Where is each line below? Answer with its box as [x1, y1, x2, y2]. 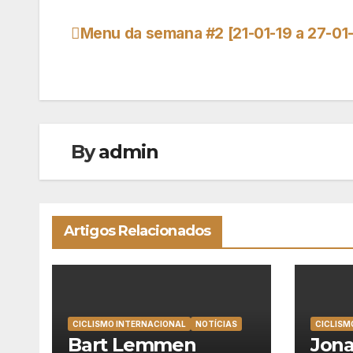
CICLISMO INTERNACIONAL [72, 319, 186, 329]
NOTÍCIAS [195, 319, 237, 329]
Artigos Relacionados [64, 222, 210, 240]
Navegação [70, 24, 204, 56]
